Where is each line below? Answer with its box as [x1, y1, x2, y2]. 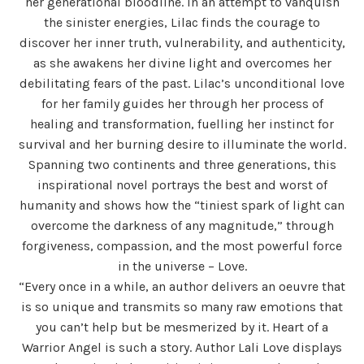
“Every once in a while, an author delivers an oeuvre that [19, 278, 345, 294]
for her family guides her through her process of [41, 95, 323, 111]
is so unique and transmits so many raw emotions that [21, 298, 343, 314]
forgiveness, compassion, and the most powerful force [22, 237, 342, 253]
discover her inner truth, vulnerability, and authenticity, [19, 34, 345, 50]
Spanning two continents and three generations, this [28, 156, 336, 172]
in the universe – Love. [117, 258, 247, 274]
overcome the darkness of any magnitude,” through [30, 217, 334, 233]
